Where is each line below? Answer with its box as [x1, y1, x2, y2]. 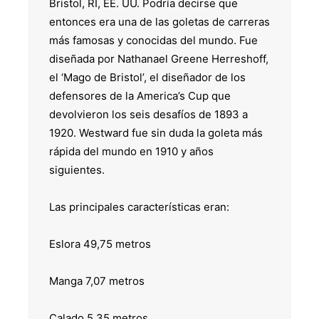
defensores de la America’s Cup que [49, 89, 231, 103]
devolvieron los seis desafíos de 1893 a [49, 108, 248, 122]
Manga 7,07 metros [49, 274, 145, 288]
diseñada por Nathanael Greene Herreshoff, [49, 52, 268, 66]
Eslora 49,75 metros [49, 237, 151, 251]
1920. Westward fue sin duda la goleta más [49, 126, 263, 140]
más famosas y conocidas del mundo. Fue [49, 33, 258, 48]
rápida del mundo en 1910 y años [49, 145, 214, 159]
